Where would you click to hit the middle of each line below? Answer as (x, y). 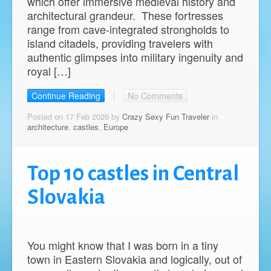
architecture (48, 127)
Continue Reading (66, 96)
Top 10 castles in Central (133, 174)
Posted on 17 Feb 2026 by (75, 117)
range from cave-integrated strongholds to (128, 29)
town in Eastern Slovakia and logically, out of (135, 259)
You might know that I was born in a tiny (123, 245)
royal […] (49, 71)
